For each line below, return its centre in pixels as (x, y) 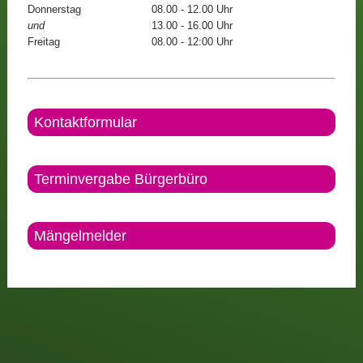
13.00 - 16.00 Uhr (192, 26)
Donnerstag (54, 10)
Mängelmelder (80, 236)
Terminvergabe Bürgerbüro (120, 179)
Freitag (43, 43)
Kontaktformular (85, 123)
